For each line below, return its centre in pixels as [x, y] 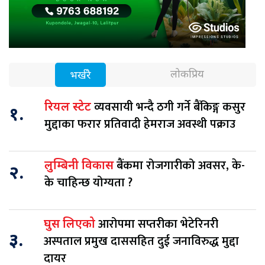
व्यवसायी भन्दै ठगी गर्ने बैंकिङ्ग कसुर [170, 107]
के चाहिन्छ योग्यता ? [88, 183]
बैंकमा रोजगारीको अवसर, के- [181, 166]
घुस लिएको [71, 225]
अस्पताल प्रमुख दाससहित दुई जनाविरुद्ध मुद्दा [141, 242]
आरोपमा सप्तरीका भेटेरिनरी [158, 224]
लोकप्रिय [187, 75]
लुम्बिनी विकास [80, 167]
